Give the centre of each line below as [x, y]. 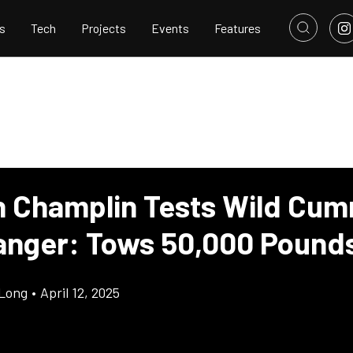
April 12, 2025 [80, 292]
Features [238, 28]
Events [170, 28]
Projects [104, 28]
